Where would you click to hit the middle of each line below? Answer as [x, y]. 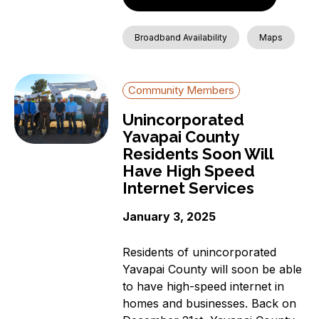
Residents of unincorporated [200, 252]
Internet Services [189, 188]
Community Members [182, 90]
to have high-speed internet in [204, 286]
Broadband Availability [181, 38]
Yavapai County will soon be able [213, 269]
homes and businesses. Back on [210, 303]
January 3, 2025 [169, 217]
